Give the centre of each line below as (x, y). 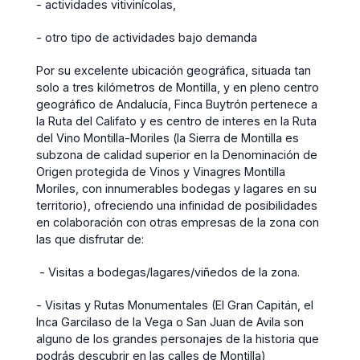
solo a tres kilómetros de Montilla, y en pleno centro (178, 87)
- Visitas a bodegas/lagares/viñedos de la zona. (168, 272)
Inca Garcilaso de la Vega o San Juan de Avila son (170, 321)
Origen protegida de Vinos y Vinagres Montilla (161, 171)
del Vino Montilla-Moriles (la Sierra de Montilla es (168, 137)
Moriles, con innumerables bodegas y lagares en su (176, 188)
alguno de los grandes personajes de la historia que (178, 338)
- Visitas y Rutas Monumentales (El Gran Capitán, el (175, 305)
